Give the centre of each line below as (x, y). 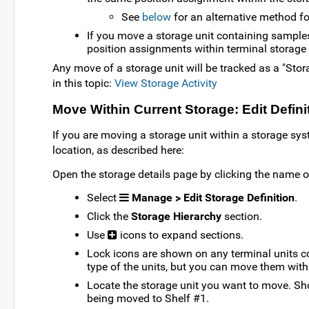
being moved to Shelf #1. (148, 299)
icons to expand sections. (180, 235)
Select (103, 198)
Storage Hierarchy (176, 217)
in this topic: (83, 83)
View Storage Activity (166, 83)
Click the (109, 217)
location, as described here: (118, 150)
